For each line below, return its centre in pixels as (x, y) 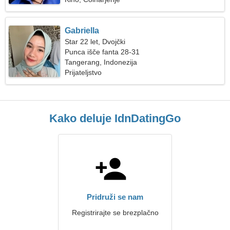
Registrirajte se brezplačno (115, 213)
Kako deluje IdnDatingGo (115, 118)
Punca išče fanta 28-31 (102, 52)
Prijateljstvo (83, 72)
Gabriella (82, 31)
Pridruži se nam (115, 197)
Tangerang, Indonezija (101, 62)
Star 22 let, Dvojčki (95, 42)
